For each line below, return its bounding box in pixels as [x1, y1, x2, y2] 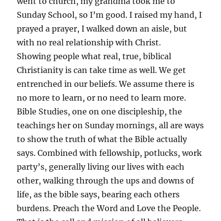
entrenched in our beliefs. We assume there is [17, 78, 195, 89]
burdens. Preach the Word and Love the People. [17, 203, 201, 213]
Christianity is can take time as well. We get [17, 65, 186, 75]
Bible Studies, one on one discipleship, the [17, 106, 183, 116]
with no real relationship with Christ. [17, 37, 161, 47]
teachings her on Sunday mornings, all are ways [17, 120, 204, 130]
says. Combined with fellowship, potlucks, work [17, 147, 202, 158]
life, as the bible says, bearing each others [17, 189, 180, 199]
